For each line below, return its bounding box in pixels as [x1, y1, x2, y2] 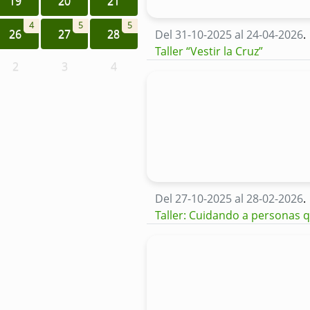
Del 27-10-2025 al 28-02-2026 [155, 191, 303, 207]
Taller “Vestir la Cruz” [155, 44, 266, 60]
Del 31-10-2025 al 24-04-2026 [155, 27, 303, 43]
